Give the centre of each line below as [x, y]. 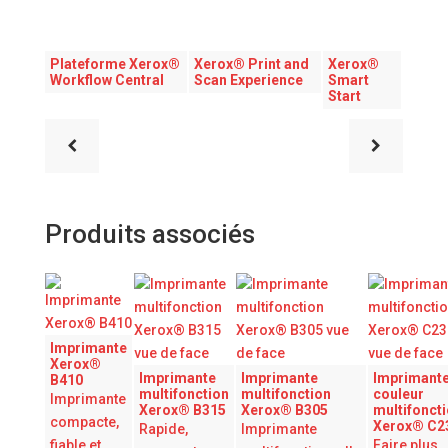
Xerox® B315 [182, 410]
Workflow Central [106, 80]
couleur [398, 394]
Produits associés [149, 234]
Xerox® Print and [252, 64]
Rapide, [163, 429]
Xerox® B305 [284, 410]
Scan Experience [249, 80]
